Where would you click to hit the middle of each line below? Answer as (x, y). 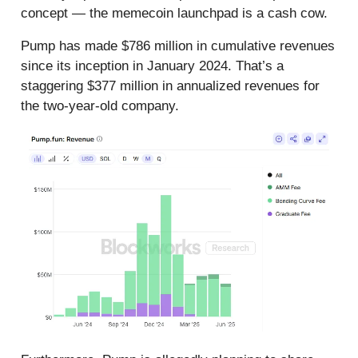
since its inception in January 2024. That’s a (152, 66)
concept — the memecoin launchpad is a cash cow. (174, 14)
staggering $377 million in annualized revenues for (170, 86)
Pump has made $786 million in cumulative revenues (178, 46)
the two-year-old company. (100, 106)
